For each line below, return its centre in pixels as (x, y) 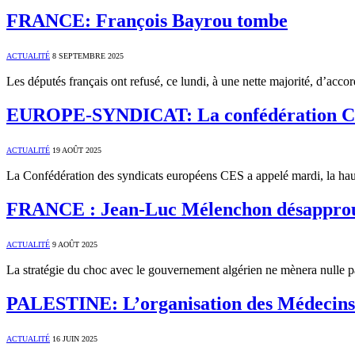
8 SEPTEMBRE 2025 (88, 56)
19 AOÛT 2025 (77, 151)
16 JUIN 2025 (75, 338)
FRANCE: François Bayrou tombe (147, 21)
